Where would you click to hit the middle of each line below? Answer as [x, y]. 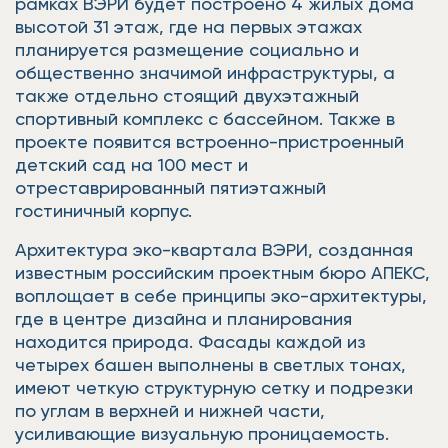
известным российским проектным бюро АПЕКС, [222, 272]
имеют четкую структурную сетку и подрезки [214, 387]
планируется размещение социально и [187, 49]
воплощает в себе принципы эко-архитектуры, [221, 295]
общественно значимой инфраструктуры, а [205, 72]
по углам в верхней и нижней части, [170, 410]
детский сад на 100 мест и [131, 164]
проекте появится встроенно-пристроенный [209, 141]
